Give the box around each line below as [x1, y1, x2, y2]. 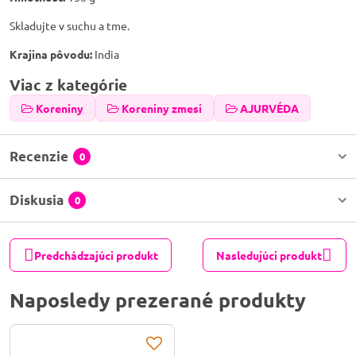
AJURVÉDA [240, 101, 299, 115]
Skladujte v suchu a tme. [10, 18, 130, 33]
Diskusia [10, 192, 64, 208]
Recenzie [10, 148, 68, 164]
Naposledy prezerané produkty [10, 287, 306, 312]
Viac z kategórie [10, 75, 127, 95]
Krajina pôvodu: [10, 47, 92, 61]
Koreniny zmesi [122, 101, 202, 115]
